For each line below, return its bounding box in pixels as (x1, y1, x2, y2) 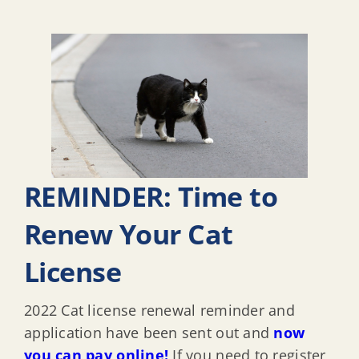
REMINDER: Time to (24, 177, 278, 215)
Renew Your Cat (24, 215, 233, 252)
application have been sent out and (24, 322, 274, 342)
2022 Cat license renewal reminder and (24, 300, 295, 320)
